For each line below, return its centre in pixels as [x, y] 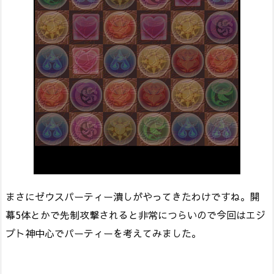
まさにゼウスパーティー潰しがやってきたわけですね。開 [133, 197]
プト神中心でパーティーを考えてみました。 [103, 233]
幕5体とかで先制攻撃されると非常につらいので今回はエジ [135, 215]
